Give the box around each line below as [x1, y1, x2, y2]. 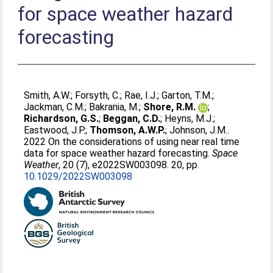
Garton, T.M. [161, 90, 213, 101]
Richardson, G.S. [24, 113, 99, 124]
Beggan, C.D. [103, 113, 161, 124]
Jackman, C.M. [24, 101, 85, 113]
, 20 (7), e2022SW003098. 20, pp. [58, 159, 200, 171]
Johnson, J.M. [169, 124, 228, 136]
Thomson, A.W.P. [90, 124, 166, 136]
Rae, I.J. [124, 90, 158, 101]
